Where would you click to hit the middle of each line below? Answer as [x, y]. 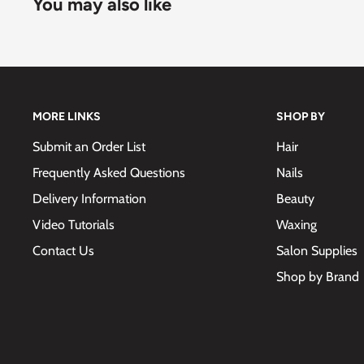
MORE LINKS [67, 117]
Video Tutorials [74, 224]
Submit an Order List [89, 146]
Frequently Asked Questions [109, 172]
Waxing [297, 224]
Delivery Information [89, 198]
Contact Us [63, 250]
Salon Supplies [317, 250]
